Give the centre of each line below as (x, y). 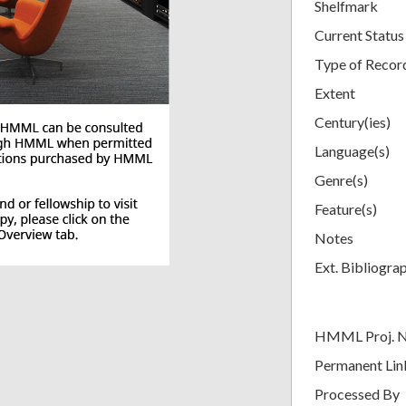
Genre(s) (341, 179)
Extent (335, 92)
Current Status (359, 34)
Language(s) (352, 150)
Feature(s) (346, 208)
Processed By (357, 393)
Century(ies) (353, 121)
